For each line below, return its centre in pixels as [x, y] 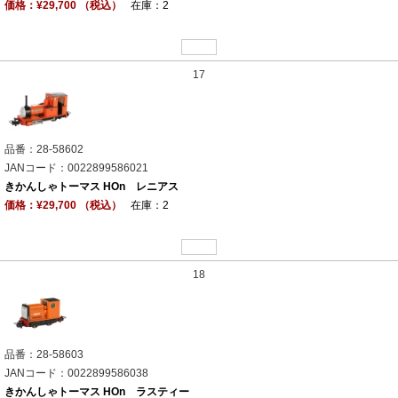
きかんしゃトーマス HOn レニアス [92, 187]
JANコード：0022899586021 [76, 168]
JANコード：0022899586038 [76, 373]
